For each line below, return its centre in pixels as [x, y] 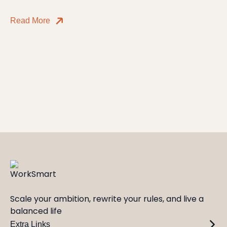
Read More [30, 20]
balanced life [36, 211]
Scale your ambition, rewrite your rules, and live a [107, 199]
